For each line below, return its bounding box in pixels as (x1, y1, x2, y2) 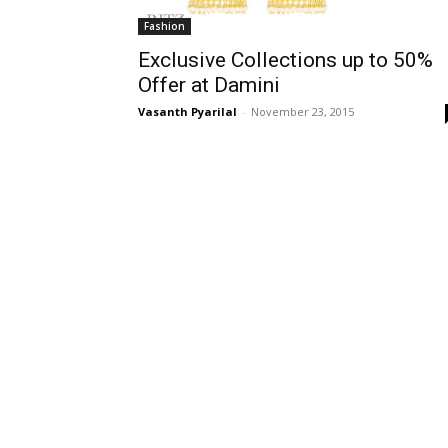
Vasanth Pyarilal (138, 104, 237, 119)
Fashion (144, 19, 185, 33)
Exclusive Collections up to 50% (138, 48, 433, 72)
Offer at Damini (138, 73, 280, 97)
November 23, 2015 (251, 104, 354, 119)
